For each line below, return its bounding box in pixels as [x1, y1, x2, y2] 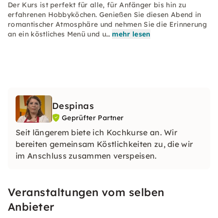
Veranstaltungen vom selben [8, 185, 164, 199]
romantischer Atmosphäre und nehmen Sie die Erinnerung [8, 20, 207, 29]
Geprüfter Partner [62, 113, 124, 122]
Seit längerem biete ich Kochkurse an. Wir [16, 127, 178, 137]
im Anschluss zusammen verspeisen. [16, 151, 157, 161]
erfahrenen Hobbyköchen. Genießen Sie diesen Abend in [8, 10, 201, 19]
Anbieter [8, 200, 54, 214]
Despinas [52, 100, 94, 111]
